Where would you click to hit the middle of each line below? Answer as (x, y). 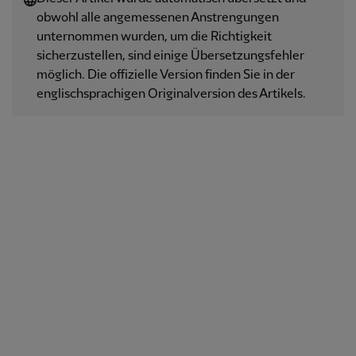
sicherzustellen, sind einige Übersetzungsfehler (170, 56)
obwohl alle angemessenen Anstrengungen (158, 18)
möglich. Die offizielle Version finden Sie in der (166, 75)
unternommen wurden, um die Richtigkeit (154, 37)
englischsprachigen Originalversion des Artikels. (171, 94)
